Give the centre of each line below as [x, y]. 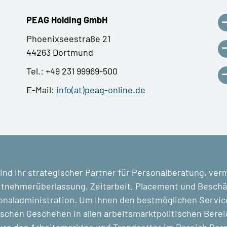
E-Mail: [41, 89]
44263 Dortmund [60, 52]
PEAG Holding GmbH [67, 20]
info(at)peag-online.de [101, 89]
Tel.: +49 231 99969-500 [72, 71]
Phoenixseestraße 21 [68, 38]
